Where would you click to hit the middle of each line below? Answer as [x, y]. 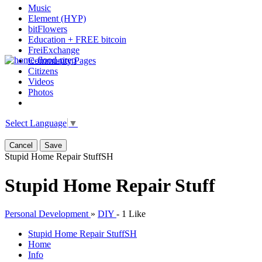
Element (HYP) [57, 18]
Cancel [21, 146]
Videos [41, 82]
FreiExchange [54, 50]
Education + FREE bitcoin [77, 39]
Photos [41, 92]
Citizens [43, 71]
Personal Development [48, 214]
